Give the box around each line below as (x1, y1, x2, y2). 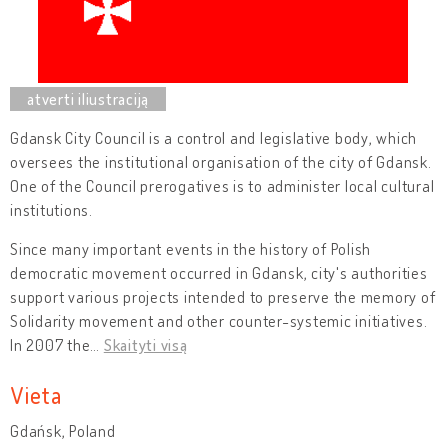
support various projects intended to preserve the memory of (10, 286, 436, 307)
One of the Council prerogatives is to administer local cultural (10, 175, 435, 196)
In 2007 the (10, 334, 91, 355)
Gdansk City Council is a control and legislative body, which (10, 127, 417, 148)
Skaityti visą (103, 334, 188, 355)
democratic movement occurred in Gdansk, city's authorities (10, 262, 428, 283)
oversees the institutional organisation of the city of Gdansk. (10, 151, 432, 172)
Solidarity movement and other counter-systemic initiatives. (10, 310, 428, 331)
